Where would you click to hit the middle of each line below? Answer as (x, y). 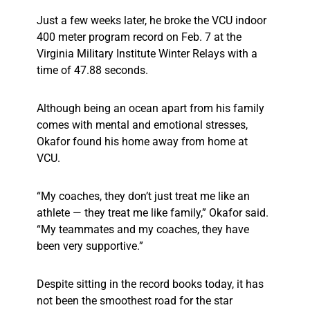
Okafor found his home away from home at (142, 142)
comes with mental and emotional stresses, (142, 125)
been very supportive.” (91, 246)
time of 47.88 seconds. (92, 71)
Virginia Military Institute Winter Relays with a (147, 54)
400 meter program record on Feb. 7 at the (139, 37)
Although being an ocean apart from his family (151, 109)
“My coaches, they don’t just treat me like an (143, 197)
